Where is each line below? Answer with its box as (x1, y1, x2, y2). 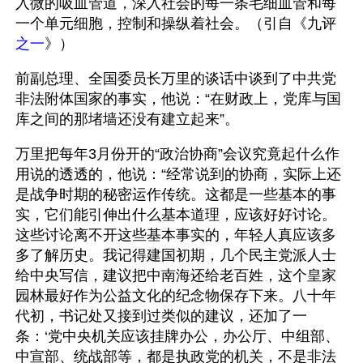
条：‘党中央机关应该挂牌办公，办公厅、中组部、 (15, 328, 340, 344)
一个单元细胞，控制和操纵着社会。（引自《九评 (15, 15, 336, 32)
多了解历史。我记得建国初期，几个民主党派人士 (15, 247, 336, 263)
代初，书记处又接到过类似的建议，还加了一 (15, 308, 307, 324)
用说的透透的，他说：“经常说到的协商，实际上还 (15, 166, 341, 182)
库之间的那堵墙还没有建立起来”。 (15, 111, 243, 127)
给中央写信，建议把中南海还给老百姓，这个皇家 (15, 267, 336, 284)
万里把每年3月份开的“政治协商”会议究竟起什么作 (15, 146, 340, 162)
